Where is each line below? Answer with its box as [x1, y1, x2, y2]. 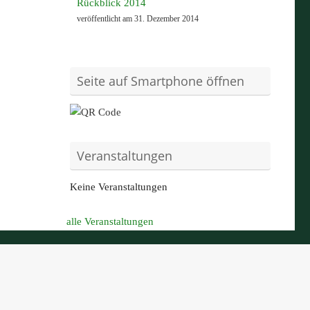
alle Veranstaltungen [66, 216, 154, 228]
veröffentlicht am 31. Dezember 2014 [77, 14, 199, 24]
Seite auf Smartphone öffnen [77, 73, 244, 90]
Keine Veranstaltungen [70, 181, 167, 193]
